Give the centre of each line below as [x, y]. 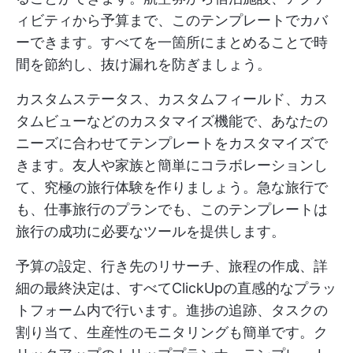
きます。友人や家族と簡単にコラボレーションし [172, 165]
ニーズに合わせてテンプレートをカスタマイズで [172, 143]
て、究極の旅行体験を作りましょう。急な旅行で [172, 188]
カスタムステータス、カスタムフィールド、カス [172, 99]
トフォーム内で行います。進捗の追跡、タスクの [172, 310]
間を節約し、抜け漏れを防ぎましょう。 [143, 65]
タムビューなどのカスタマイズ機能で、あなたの [172, 121]
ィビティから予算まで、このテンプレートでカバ [172, 20]
